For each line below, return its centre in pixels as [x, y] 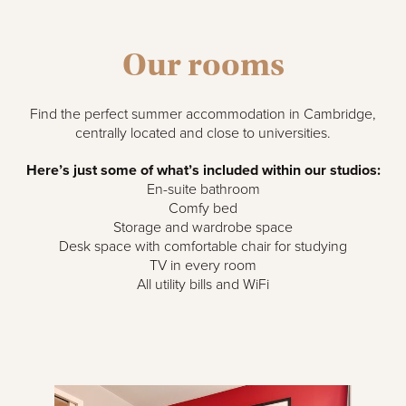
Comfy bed [203, 208]
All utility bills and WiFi [203, 285]
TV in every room [203, 266]
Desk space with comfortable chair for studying [203, 246]
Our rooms [203, 64]
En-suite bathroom [203, 189]
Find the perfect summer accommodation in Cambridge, [203, 114]
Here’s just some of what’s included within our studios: [203, 170]
